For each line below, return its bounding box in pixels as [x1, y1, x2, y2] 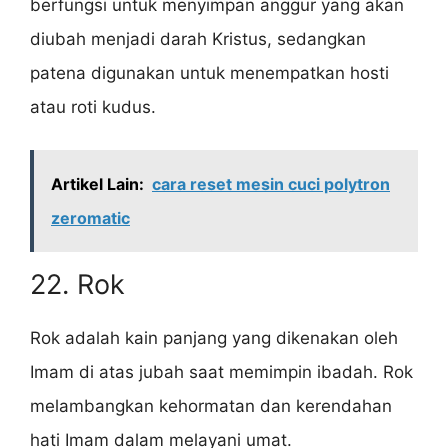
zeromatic [51, 207, 130, 228]
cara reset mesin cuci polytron [152, 173, 390, 194]
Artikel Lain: [51, 173, 144, 194]
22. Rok [30, 267, 125, 301]
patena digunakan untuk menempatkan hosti [30, 63, 389, 84]
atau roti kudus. [30, 97, 156, 118]
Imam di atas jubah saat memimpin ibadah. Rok [30, 361, 413, 382]
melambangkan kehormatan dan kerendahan [30, 395, 392, 416]
